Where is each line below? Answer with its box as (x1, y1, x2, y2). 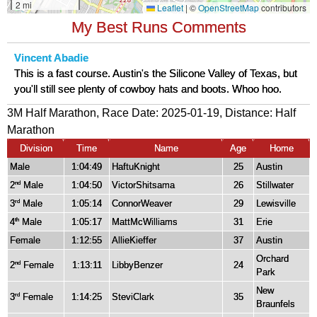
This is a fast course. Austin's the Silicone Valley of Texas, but (14, 67, 297, 79)
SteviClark (112, 291, 154, 302)
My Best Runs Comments (71, 18, 246, 36)
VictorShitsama (112, 179, 175, 190)
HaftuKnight (112, 161, 160, 172)
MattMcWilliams (112, 216, 178, 227)
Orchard (256, 253, 289, 264)
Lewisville (256, 197, 296, 209)
